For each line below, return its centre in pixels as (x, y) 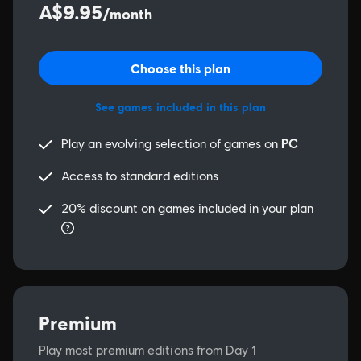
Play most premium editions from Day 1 (147, 350)
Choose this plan (180, 68)
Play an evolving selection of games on (171, 144)
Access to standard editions (140, 176)
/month (127, 14)
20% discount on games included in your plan (187, 208)
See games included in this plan (180, 107)
